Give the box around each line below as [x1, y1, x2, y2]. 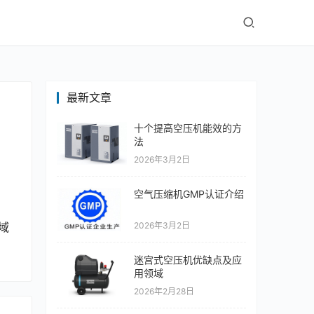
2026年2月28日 [134, 286, 194, 297]
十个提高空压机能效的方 [134, 122, 242, 135]
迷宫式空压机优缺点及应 [134, 254, 242, 266]
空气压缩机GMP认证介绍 [134, 188, 244, 200]
